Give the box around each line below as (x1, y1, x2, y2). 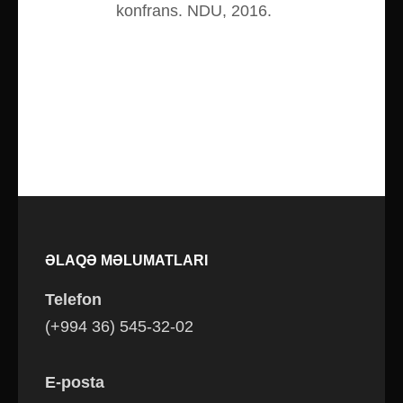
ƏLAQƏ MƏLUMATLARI (45, 253, 208, 269)
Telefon (45, 291, 102, 309)
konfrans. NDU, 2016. (116, 2, 272, 21)
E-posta (45, 373, 104, 392)
